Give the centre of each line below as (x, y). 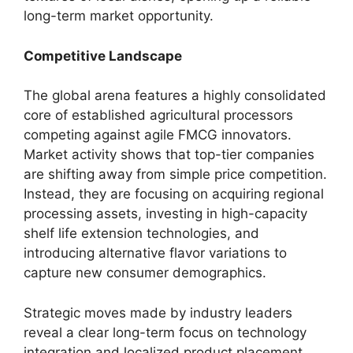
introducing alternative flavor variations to (155, 253)
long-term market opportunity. (119, 16)
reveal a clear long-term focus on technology (165, 332)
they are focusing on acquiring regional (199, 194)
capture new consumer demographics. (145, 273)
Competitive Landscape (103, 56)
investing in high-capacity (225, 214)
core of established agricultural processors (158, 115)
